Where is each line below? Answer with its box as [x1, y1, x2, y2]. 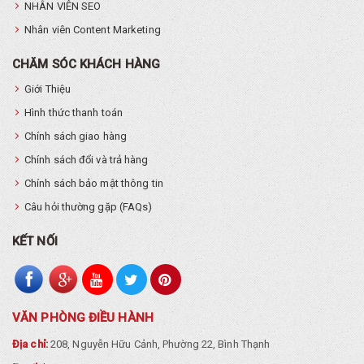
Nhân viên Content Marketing [24, 24, 161, 37]
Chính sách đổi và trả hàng [24, 154, 149, 167]
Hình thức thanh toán [24, 106, 123, 119]
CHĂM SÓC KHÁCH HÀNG [12, 57, 160, 72]
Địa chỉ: [12, 337, 48, 350]
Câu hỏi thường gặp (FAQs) [24, 201, 153, 214]
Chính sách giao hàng [24, 130, 127, 143]
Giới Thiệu [24, 83, 71, 96]
